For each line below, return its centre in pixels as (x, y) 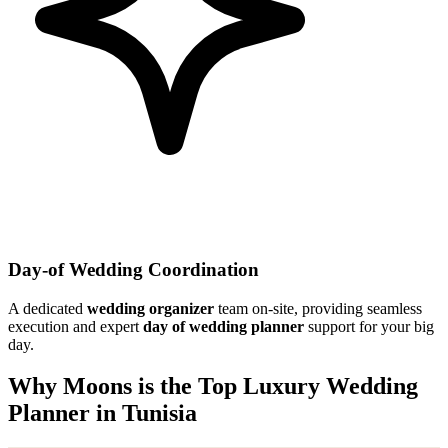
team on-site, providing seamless (318, 308)
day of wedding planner (223, 326)
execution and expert (75, 326)
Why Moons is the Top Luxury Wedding (213, 386)
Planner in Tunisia (102, 413)
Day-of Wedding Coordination (133, 269)
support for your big (369, 326)
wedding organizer (150, 308)
